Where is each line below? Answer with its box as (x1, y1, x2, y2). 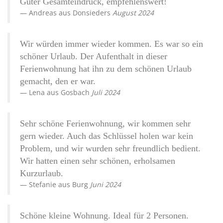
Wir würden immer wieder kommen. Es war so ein (20, 39, 203, 49)
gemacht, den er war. (20, 76, 96, 87)
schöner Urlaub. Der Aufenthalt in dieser (20, 51, 167, 62)
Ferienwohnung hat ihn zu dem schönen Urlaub (20, 64, 192, 74)
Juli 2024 (92, 88, 120, 98)
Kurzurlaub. (20, 168, 63, 179)
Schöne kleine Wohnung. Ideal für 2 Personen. (20, 211, 189, 221)
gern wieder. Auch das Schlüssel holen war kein (20, 131, 193, 141)
